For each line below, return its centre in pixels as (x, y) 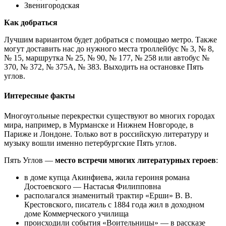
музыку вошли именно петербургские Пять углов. (90, 143)
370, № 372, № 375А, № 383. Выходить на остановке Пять (104, 67)
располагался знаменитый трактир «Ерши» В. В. (108, 195)
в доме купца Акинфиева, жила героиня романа (107, 177)
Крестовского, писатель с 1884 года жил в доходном (114, 204)
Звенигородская (52, 6)
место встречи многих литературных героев (135, 160)
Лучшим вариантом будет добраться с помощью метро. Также (110, 40)
